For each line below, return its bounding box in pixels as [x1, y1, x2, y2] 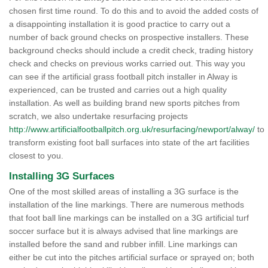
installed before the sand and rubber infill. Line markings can [9, 239, 237, 249]
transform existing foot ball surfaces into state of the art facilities [9, 138, 249, 147]
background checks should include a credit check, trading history [9, 45, 253, 55]
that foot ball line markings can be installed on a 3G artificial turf [9, 213, 249, 223]
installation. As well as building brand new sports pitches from [9, 98, 240, 108]
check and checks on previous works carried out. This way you [9, 59, 245, 68]
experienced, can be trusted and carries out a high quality [9, 85, 227, 95]
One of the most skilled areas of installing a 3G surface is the [9, 187, 239, 196]
